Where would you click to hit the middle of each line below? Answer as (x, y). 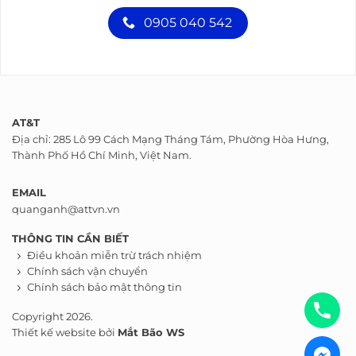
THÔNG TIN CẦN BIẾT (70, 238)
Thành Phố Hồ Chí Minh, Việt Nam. (102, 156)
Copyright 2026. (52, 316)
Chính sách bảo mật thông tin (104, 288)
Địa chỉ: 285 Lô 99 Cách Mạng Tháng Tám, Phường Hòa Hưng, (170, 140)
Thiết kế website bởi (65, 332)
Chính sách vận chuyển (87, 272)
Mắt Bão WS (151, 332)
